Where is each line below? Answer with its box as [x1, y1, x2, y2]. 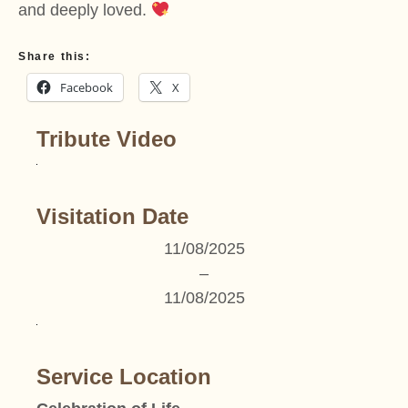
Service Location [36, 363, 211, 389]
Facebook [60, 78, 113, 96]
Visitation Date [36, 203, 189, 229]
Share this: [18, 49, 91, 63]
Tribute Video [36, 126, 177, 151]
